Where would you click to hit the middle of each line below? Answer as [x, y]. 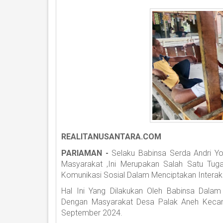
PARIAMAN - [87, 153]
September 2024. [92, 213]
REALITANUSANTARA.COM [111, 137]
